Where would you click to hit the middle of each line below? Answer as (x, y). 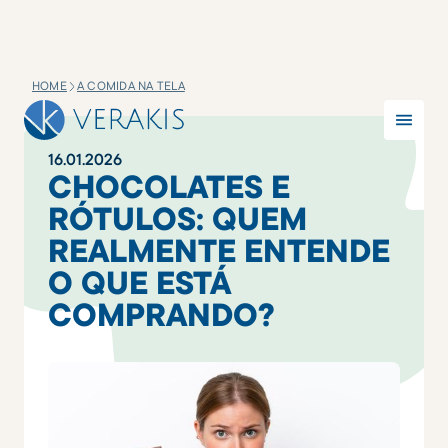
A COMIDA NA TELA (130, 85)
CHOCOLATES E (169, 186)
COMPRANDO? (161, 314)
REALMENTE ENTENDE (219, 250)
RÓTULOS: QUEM (177, 218)
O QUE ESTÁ (139, 282)
